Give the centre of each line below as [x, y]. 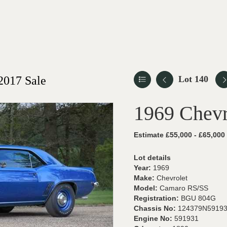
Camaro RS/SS [184, 188]
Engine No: [154, 218]
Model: [147, 188]
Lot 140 [193, 79]
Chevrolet [172, 178]
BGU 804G [198, 198]
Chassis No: [156, 208]
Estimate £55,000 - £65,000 [179, 135]
